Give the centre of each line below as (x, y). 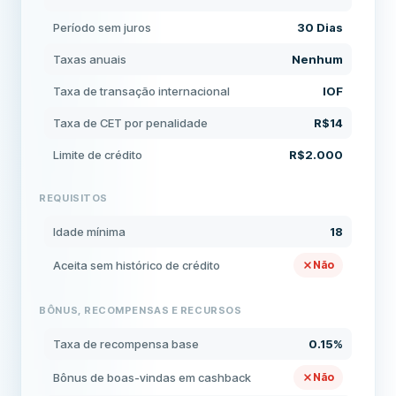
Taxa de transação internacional (142, 91)
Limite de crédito (98, 155)
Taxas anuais (90, 59)
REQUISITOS (73, 198)
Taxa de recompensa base (126, 344)
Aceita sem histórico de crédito (137, 265)
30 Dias (320, 27)
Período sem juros (103, 27)
